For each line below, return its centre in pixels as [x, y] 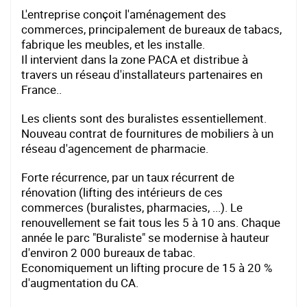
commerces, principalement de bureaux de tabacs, [151, 29]
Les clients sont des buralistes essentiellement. [144, 119]
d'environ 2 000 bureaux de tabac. [108, 253]
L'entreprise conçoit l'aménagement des [124, 14]
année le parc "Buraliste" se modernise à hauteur [145, 238]
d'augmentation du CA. [80, 283]
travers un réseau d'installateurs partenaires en [142, 75]
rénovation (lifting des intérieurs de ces [122, 193]
